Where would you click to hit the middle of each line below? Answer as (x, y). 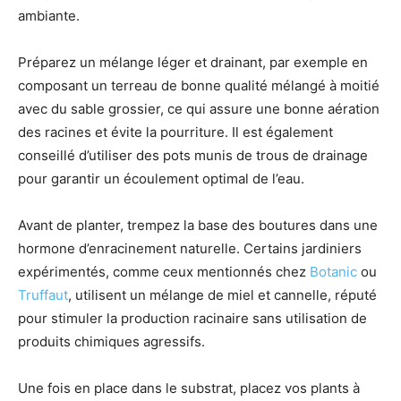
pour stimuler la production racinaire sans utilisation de (192, 318)
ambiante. (49, 15)
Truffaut (43, 294)
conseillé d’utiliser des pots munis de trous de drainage (193, 155)
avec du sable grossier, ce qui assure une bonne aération (199, 108)
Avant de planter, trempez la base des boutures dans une (198, 225)
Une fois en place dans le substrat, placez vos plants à (189, 388)
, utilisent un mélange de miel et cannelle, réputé (222, 294)
